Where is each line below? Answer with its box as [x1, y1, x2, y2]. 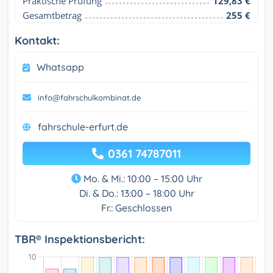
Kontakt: [15, 34, 60, 48]
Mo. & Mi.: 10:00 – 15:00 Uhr [80, 172, 202, 185]
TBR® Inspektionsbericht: [15, 232, 145, 247]
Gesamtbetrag [23, 9, 82, 22]
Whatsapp [37, 61, 84, 74]
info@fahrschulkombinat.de [38, 93, 141, 103]
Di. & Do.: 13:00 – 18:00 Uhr [79, 187, 194, 200]
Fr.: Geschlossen [101, 202, 172, 214]
